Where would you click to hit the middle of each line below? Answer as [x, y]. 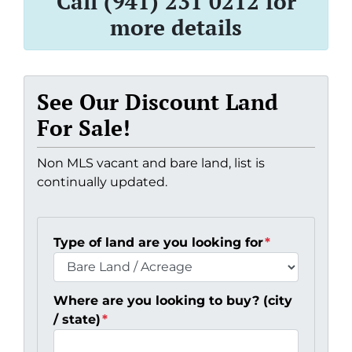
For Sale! [84, 127]
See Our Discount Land [158, 101]
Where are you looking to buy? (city [173, 300]
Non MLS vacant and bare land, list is [151, 163]
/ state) [77, 319]
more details [176, 27]
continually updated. [102, 181]
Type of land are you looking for [158, 242]
